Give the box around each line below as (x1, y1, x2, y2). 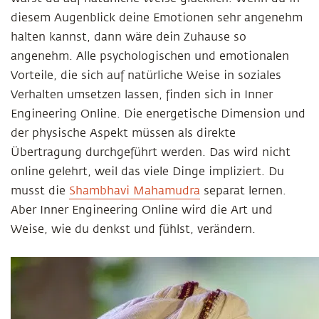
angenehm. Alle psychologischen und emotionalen (11, 50, 289, 63)
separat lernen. (200, 184, 286, 197)
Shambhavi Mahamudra (69, 184, 200, 197)
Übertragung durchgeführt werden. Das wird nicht (11, 146, 291, 159)
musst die (11, 184, 69, 197)
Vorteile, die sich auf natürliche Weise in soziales (11, 69, 281, 82)
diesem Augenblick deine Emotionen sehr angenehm (11, 11, 303, 24)
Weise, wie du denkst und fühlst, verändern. (11, 223, 256, 236)
